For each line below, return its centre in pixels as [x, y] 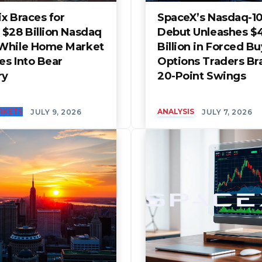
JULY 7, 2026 [227, 112]
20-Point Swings [202, 76]
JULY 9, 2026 [56, 112]
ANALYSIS [176, 111]
